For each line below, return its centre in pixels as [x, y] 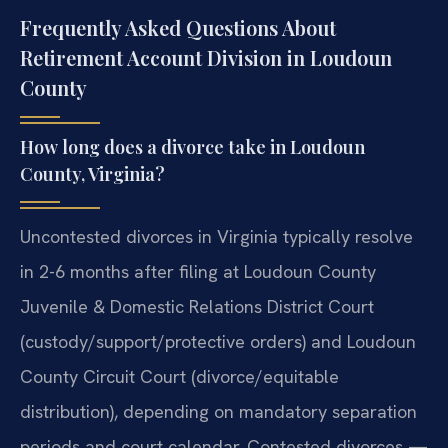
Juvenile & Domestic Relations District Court [197, 307]
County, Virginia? [92, 174]
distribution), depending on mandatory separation [218, 412]
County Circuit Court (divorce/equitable [179, 377]
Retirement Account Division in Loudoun [206, 58]
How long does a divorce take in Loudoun [192, 147]
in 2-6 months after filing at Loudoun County [198, 272]
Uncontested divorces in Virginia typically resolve [216, 237]
